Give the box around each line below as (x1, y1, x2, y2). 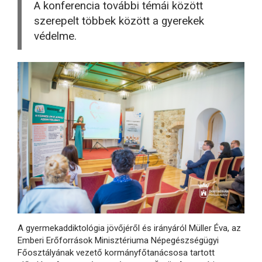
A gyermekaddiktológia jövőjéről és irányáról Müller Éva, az (18, 223, 241, 234)
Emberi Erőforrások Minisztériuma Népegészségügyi (18, 235, 219, 246)
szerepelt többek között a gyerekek (34, 14, 204, 27)
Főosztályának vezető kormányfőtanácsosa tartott (18, 247, 215, 258)
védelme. (34, 29, 77, 43)
